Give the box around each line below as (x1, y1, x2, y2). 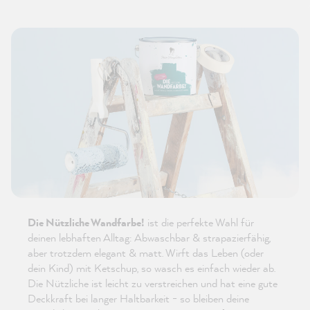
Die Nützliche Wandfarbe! (28, 215, 145, 230)
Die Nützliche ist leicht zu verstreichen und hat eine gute (28, 275, 277, 291)
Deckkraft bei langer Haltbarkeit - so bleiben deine (28, 291, 249, 307)
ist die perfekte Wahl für (145, 215, 254, 230)
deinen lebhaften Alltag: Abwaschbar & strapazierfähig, (28, 230, 271, 246)
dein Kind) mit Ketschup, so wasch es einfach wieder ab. (28, 260, 275, 276)
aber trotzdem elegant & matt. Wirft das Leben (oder (28, 245, 264, 261)
